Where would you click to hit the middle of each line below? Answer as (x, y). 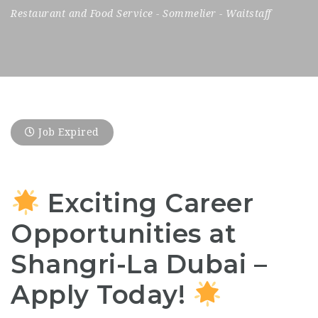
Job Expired (67, 132)
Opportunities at (124, 234)
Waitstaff (248, 13)
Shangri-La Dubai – (139, 264)
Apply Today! (98, 295)
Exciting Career (150, 203)
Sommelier (190, 13)
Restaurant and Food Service (82, 13)
